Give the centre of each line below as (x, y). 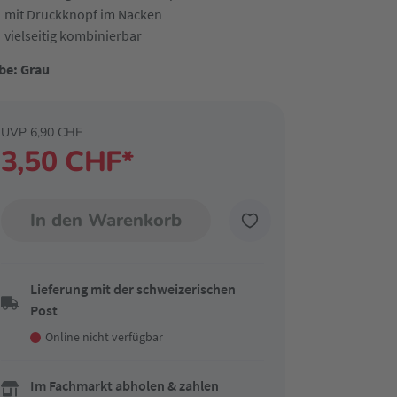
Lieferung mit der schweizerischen (132, 289)
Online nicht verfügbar (104, 337)
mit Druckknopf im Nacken (83, 14)
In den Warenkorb (105, 220)
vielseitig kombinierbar (73, 35)
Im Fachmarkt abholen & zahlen (124, 385)
